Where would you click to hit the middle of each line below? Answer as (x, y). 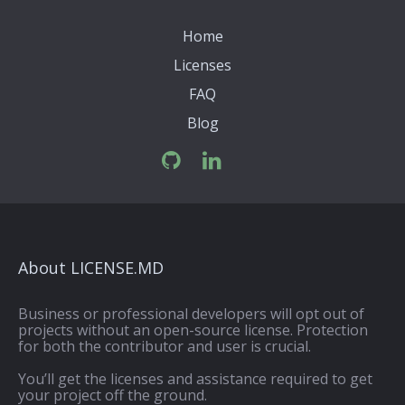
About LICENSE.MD (91, 268)
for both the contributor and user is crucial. (165, 346)
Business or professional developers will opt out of (191, 314)
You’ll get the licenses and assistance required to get (195, 379)
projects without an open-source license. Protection (193, 330)
